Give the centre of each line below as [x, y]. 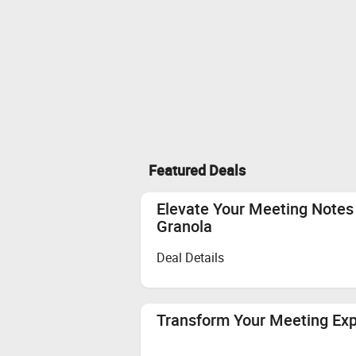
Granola [184, 226]
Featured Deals [197, 170]
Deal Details [190, 258]
